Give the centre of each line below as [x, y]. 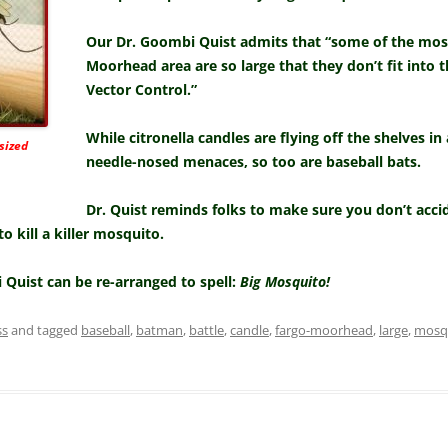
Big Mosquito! [285, 282]
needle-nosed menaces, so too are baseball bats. [253, 162]
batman [159, 330]
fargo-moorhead [324, 330]
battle [206, 330]
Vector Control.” [141, 90]
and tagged [44, 330]
